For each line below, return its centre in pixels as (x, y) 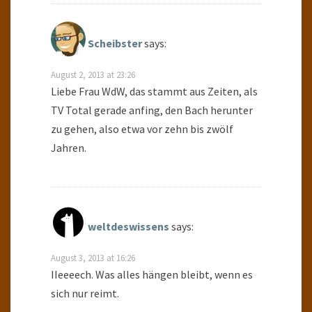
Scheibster (115, 44)
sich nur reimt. (85, 294)
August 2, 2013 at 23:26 (93, 75)
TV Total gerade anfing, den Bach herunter (152, 110)
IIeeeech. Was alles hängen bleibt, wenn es (152, 275)
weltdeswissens (128, 227)
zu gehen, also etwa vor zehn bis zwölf (142, 129)
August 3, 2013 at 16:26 (93, 258)
